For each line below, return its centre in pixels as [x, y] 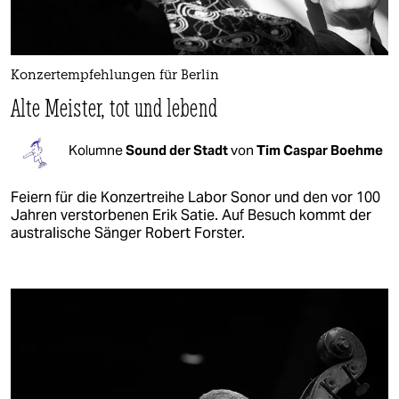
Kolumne [97, 151]
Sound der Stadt [178, 151]
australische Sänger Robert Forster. [128, 232]
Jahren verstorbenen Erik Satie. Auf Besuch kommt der [191, 215]
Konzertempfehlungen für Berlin [115, 76]
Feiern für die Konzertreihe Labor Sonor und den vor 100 [195, 197]
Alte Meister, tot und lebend [114, 107]
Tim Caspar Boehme [320, 151]
